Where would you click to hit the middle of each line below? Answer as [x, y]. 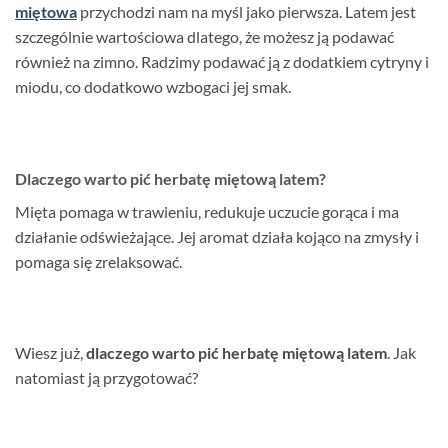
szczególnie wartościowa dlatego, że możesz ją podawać [204, 36]
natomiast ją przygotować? [106, 378]
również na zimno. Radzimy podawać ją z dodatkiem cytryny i [222, 61]
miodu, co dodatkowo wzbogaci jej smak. [153, 86]
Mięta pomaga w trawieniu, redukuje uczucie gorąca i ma [207, 211]
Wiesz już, [50, 353]
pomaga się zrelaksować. [98, 261]
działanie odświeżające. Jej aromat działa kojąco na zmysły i [217, 236]
